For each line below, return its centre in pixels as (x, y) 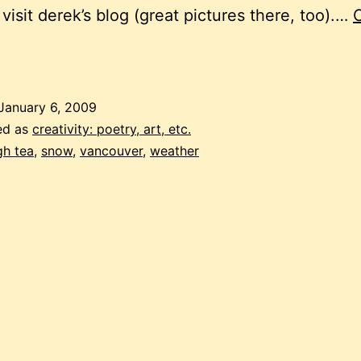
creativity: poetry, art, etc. (112, 129)
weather (174, 151)
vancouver (111, 151)
